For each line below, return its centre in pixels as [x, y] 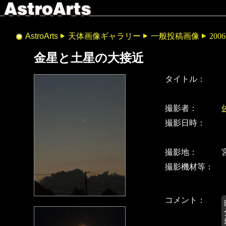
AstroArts [42, 36]
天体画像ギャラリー [104, 36]
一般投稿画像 [175, 36]
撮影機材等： [189, 167]
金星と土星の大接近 [89, 58]
